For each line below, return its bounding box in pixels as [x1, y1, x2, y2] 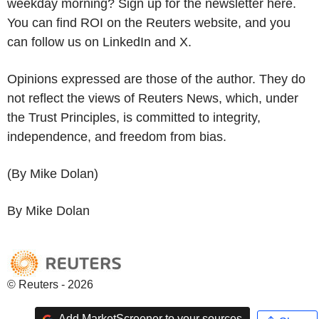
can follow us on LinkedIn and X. [7, 34, 192, 49]
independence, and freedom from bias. [7, 129, 226, 144]
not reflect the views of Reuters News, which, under [7, 90, 298, 105]
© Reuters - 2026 [7, 278, 93, 291]
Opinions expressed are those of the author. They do [7, 71, 305, 86]
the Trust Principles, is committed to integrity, [7, 110, 261, 125]
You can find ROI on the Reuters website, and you [7, 15, 291, 30]
